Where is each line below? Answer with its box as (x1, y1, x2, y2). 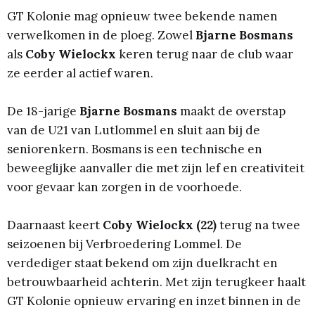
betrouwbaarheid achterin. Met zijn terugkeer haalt (7, 274, 306, 290)
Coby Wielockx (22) (103, 217, 217, 233)
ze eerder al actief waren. (7, 65, 153, 81)
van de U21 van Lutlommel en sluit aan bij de (7, 122, 260, 139)
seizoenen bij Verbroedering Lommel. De (7, 236, 242, 252)
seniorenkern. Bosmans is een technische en (7, 141, 262, 157)
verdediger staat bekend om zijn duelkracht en (7, 255, 278, 271)
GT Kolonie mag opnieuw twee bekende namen (7, 8, 278, 24)
